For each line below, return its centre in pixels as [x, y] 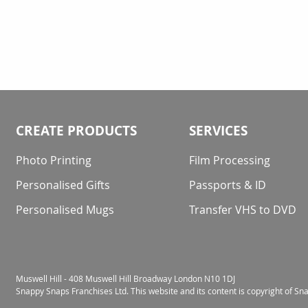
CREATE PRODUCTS [76, 131]
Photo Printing [54, 160]
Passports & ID [228, 185]
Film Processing [230, 160]
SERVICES [219, 131]
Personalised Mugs [65, 210]
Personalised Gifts [63, 185]
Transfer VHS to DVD [243, 210]
